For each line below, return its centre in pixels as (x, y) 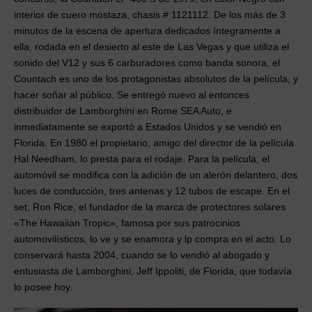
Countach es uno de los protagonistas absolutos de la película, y (156, 79)
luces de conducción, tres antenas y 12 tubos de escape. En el (152, 191)
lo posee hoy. (43, 287)
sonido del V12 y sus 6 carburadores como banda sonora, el (147, 63)
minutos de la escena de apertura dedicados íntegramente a (147, 31)
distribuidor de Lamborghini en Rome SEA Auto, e (123, 111)
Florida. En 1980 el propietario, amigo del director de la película (154, 143)
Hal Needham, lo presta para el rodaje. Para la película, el (142, 159)
